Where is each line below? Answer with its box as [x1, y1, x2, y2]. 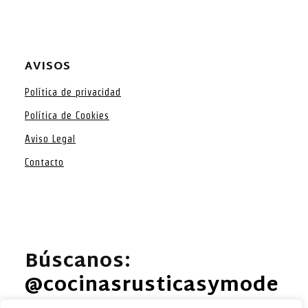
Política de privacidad [25, 86, 121, 98]
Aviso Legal [25, 133, 76, 144]
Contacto [25, 156, 64, 168]
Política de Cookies [25, 109, 109, 121]
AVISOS [25, 56, 71, 77]
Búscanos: [25, 244, 131, 280]
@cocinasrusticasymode [25, 268, 279, 304]
